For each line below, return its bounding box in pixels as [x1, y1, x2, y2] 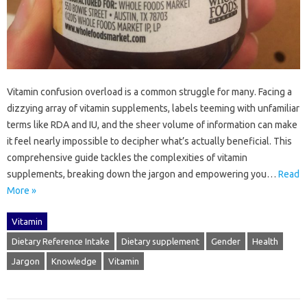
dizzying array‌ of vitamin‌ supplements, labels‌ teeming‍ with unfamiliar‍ [7, 102, 299, 114]
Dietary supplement [121, 236, 199, 246]
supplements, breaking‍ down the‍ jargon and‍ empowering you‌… [7, 168, 278, 180]
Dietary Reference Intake [12, 236, 110, 246]
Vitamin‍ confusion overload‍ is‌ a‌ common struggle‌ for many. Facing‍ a [7, 86, 292, 97]
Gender [211, 236, 241, 246]
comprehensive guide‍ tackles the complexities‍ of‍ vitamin [7, 151, 247, 163]
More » [7, 184, 36, 196]
